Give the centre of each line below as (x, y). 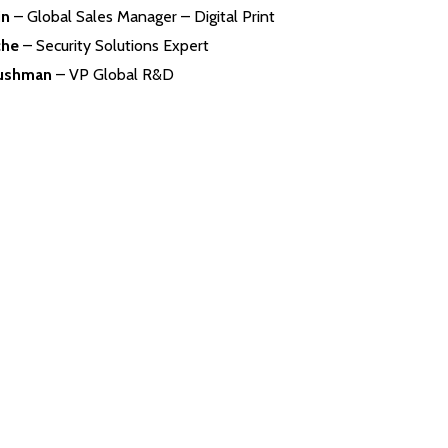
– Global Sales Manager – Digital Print (144, 16)
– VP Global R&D (112, 74)
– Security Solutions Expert (113, 45)
